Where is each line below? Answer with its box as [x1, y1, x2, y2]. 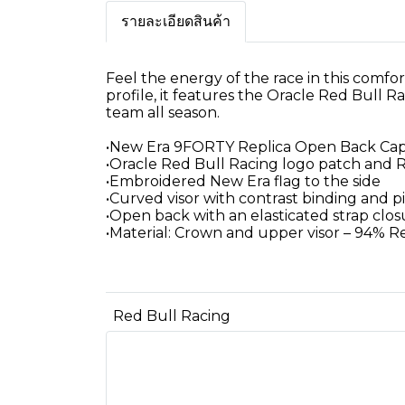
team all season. [106, 104, 220, 121]
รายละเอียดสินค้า [121, 13, 231, 30]
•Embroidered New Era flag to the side [106, 173, 381, 190]
